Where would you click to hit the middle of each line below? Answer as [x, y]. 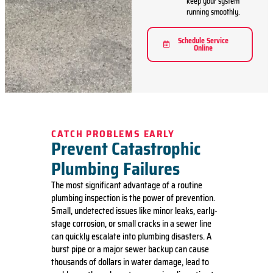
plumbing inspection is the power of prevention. [133, 198]
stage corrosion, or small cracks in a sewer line [131, 223]
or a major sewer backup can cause [147, 249]
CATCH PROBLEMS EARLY [113, 133]
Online [203, 48]
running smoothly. [213, 12]
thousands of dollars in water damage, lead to [130, 262]
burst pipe [69, 249]
